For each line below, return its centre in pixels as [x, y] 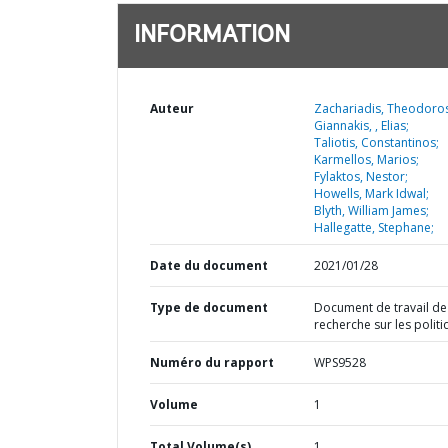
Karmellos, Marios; [366, 159]
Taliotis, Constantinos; [376, 142]
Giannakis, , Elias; [361, 125]
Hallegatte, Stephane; [373, 227]
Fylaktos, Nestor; [360, 176]
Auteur [172, 108]
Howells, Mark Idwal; [371, 193]
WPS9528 [339, 362]
